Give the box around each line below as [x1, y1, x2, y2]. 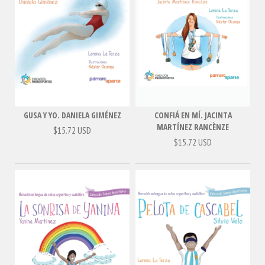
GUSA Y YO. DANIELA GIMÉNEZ [23, 109, 121, 121]
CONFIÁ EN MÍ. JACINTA [154, 109, 232, 121]
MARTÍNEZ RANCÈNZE [157, 121, 229, 133]
